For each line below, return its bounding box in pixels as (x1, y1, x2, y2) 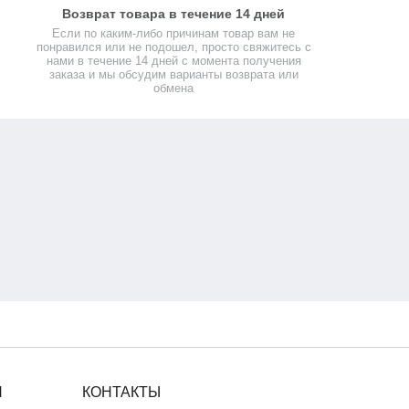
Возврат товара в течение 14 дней (62, 6, 286, 21)
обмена (153, 81, 194, 95)
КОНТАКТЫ (81, 384, 161, 400)
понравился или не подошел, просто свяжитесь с (36, 40, 311, 54)
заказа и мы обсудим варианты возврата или (48, 68, 299, 81)
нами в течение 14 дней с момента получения (46, 54, 301, 68)
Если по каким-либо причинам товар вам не (52, 26, 296, 40)
